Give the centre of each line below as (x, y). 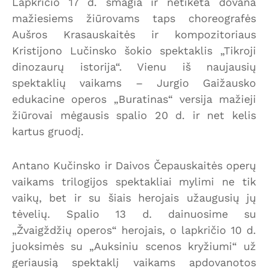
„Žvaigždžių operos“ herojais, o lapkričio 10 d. (134, 230)
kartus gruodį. (48, 131)
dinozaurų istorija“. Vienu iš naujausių (134, 66)
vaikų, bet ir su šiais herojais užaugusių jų (134, 197)
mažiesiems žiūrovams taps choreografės (134, 18)
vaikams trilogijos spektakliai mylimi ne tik (134, 181)
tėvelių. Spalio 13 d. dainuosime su (134, 214)
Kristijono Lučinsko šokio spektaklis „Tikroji (134, 50)
